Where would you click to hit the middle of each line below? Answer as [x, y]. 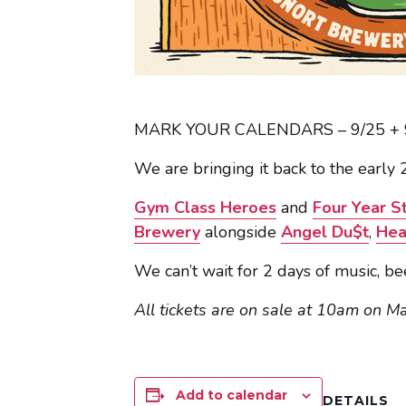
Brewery [167, 232]
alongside [241, 232]
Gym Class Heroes [205, 208]
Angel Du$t [325, 232]
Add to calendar [232, 395]
